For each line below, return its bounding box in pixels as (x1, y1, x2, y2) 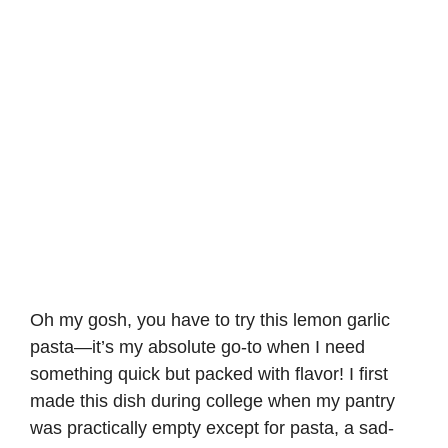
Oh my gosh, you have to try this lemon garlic (30, 309, 390, 330)
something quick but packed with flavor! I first (30, 363, 388, 384)
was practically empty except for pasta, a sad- (30, 417, 394, 438)
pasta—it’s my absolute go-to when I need (30, 336, 365, 357)
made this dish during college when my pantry (30, 390, 395, 411)
